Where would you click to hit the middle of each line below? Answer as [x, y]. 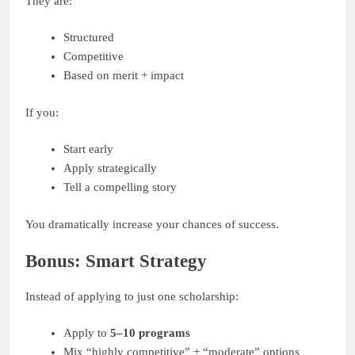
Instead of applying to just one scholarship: [132, 296]
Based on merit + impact [123, 76]
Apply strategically [110, 168]
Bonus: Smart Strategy [116, 261]
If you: [42, 112]
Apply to [86, 333]
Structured [88, 38]
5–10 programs [150, 333]
